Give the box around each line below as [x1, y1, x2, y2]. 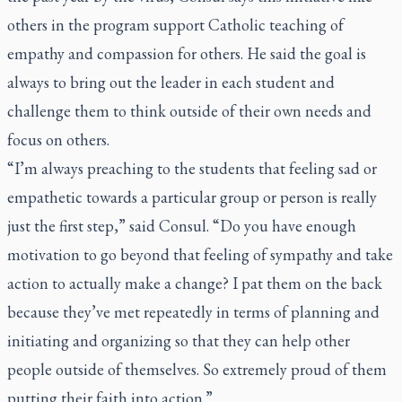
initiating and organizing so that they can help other [7, 330, 350, 351]
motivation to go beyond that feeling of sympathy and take [7, 244, 393, 265]
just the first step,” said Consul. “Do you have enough [7, 215, 356, 236]
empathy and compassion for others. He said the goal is [7, 43, 366, 64]
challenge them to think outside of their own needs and [7, 100, 371, 121]
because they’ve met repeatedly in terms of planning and [7, 301, 380, 322]
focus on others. [7, 129, 109, 150]
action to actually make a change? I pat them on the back [7, 273, 382, 293]
